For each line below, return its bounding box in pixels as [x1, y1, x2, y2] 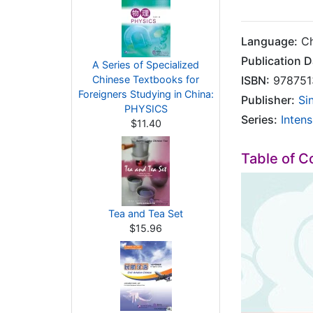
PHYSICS [124, 103, 168, 115]
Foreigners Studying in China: [78, 88, 214, 100]
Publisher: [241, 93, 295, 107]
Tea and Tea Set [108, 208, 183, 219]
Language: [241, 34, 298, 48]
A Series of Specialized [92, 59, 199, 71]
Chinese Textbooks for [92, 73, 199, 85]
